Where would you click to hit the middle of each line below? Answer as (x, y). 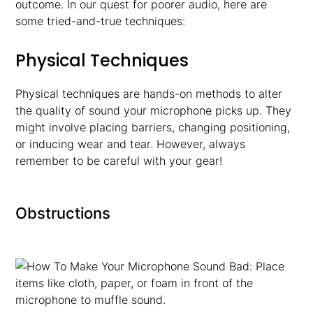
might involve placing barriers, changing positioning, (153, 127)
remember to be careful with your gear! (119, 161)
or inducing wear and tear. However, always (131, 144)
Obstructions (63, 213)
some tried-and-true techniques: (101, 21)
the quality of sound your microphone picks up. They (154, 110)
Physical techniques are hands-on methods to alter (149, 94)
